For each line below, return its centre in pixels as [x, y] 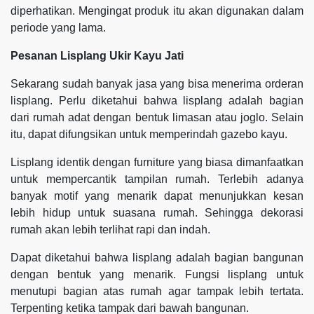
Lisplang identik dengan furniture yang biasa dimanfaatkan [157, 162]
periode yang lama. [58, 27]
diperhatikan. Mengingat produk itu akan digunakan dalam [157, 11]
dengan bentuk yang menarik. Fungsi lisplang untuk [157, 274]
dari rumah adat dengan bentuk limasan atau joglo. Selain [157, 117]
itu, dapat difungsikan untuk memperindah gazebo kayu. [149, 134]
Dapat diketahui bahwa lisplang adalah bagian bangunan [157, 257]
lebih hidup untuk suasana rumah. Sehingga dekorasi [157, 212]
